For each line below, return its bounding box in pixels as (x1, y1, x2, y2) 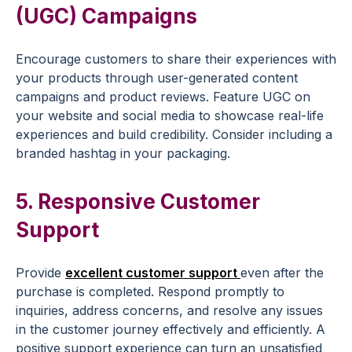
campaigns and (16, 89, 109, 104)
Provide (16, 265, 65, 280)
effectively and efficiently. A (159, 321, 325, 337)
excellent (65, 265, 126, 280)
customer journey (53, 321, 159, 337)
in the (16, 321, 53, 337)
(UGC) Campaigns (16, 4, 197, 28)
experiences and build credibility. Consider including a (16, 126, 332, 142)
